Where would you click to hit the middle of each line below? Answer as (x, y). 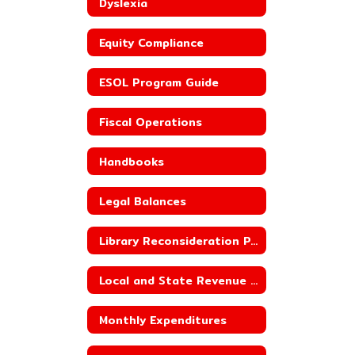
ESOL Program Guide (159, 82)
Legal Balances (143, 201)
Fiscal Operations (151, 122)
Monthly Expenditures (163, 320)
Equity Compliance (151, 42)
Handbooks (132, 161)
